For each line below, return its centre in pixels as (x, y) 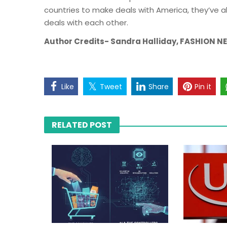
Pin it (203, 86)
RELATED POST (82, 125)
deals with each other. (86, 22)
